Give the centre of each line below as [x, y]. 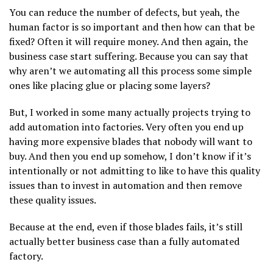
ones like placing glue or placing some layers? [110, 85]
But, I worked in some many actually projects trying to [130, 112]
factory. [26, 256]
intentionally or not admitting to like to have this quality [135, 170]
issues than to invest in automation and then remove [126, 185]
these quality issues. [53, 200]
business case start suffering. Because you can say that [129, 56]
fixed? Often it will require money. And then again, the [129, 41]
